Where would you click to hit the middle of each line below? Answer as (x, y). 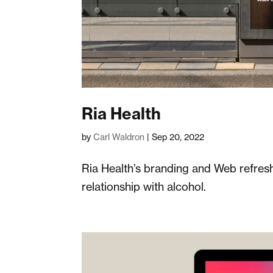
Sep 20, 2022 (178, 136)
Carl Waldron (119, 136)
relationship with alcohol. (144, 186)
